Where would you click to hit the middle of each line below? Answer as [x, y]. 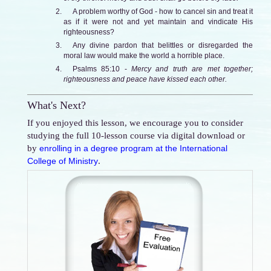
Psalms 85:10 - [102, 69]
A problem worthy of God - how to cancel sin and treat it [162, 11]
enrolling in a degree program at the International [133, 148]
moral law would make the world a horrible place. [144, 55]
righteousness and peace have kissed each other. [145, 79]
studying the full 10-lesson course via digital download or [136, 135]
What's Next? [57, 105]
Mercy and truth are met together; [192, 69]
